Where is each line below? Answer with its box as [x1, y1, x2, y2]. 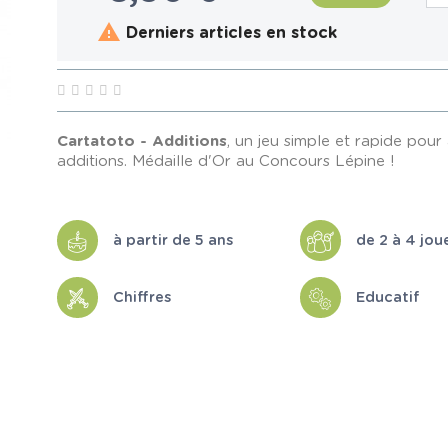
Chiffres [113, 289, 172, 305]
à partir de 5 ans [113, 232, 234, 248]
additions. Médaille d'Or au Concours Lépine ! [57, 154, 396, 170]
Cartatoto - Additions [57, 134, 228, 150]
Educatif [355, 289, 420, 305]
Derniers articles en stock [121, 25, 338, 42]
